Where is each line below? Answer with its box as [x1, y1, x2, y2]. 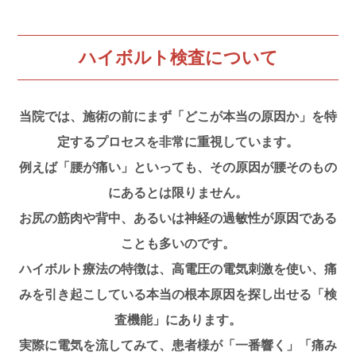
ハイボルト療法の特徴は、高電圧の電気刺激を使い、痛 [19, 261, 337, 276]
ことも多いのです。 [121, 236, 235, 250]
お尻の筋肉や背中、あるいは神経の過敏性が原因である [19, 211, 337, 225]
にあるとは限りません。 [108, 185, 248, 199]
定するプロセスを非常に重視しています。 [57, 134, 299, 149]
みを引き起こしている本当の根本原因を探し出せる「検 [19, 287, 337, 301]
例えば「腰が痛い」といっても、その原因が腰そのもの [19, 160, 337, 174]
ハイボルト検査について [78, 47, 278, 68]
